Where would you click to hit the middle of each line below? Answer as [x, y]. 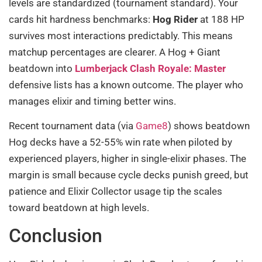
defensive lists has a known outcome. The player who [126, 85]
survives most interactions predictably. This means [121, 35]
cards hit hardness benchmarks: [81, 19]
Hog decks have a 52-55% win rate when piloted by [120, 142]
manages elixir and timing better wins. [92, 101]
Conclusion [56, 235]
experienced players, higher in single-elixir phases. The [127, 159]
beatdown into [42, 68]
